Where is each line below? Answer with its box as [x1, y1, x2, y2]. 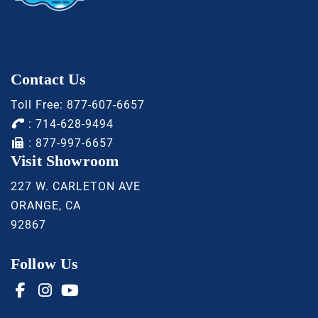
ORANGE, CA [11, 199, 81, 213]
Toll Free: [11, 98, 67, 112]
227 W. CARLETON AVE [11, 180, 141, 194]
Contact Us [11, 70, 87, 89]
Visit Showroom [11, 152, 119, 170]
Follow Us [11, 255, 79, 273]
